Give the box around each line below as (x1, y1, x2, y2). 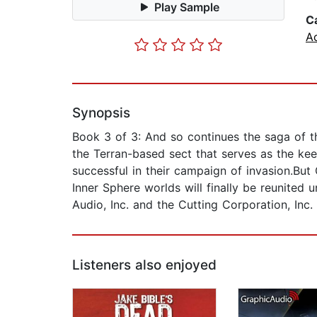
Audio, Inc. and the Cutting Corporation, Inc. (72, 197, 313, 212)
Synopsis (72, 105, 130, 122)
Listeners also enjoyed (72, 257, 217, 274)
